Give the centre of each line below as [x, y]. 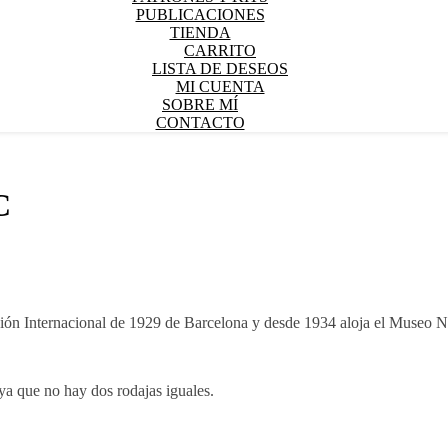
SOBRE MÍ [200, 104]
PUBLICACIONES [200, 14]
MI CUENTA [220, 86]
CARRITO [220, 50]
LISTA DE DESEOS [220, 68]
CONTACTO [200, 122]
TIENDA [200, 32]
